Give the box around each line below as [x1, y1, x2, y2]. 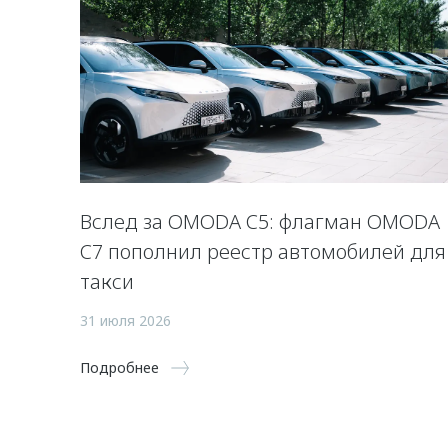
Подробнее [80, 357, 159, 377]
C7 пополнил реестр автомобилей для [80, 237, 446, 265]
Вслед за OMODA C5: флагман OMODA [80, 207, 440, 235]
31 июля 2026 [80, 310, 171, 330]
